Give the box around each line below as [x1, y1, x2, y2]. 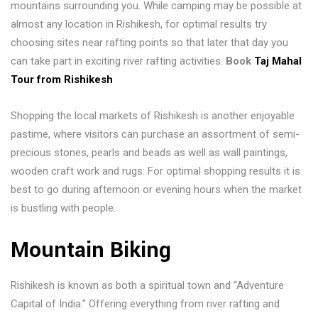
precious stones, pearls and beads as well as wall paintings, [11, 146, 287, 159]
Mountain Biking [11, 235, 171, 265]
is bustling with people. [11, 202, 116, 214]
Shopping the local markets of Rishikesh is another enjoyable [11, 109, 295, 122]
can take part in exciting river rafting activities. [11, 55, 226, 67]
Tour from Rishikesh [11, 73, 113, 86]
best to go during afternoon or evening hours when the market [11, 183, 302, 196]
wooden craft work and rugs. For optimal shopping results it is [11, 165, 300, 177]
